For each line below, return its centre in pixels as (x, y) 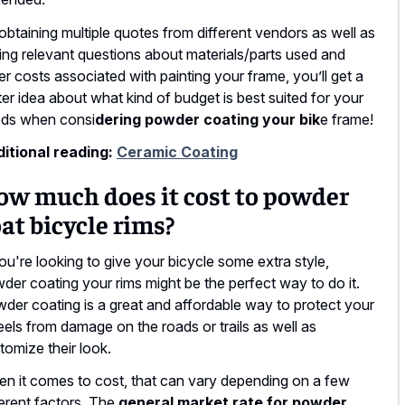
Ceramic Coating (177, 152)
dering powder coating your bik (207, 119)
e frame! (347, 119)
